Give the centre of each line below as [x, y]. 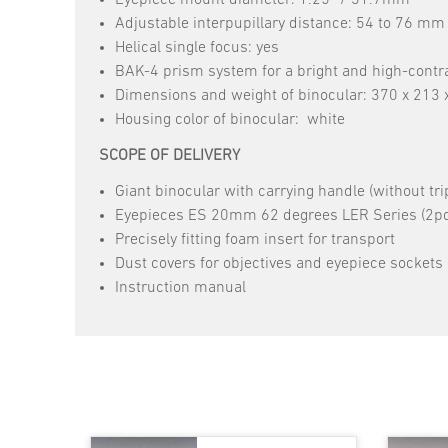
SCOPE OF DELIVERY [171, 155]
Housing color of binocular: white [230, 119]
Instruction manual [180, 287]
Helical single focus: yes [197, 47]
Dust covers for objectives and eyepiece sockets [279, 263]
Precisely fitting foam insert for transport [255, 239]
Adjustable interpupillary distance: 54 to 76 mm [280, 23]
